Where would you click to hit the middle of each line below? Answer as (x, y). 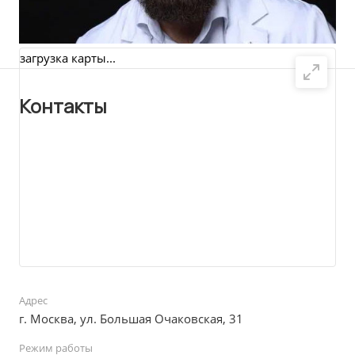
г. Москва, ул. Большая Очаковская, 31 (131, 318)
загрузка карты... (68, 57)
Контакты (63, 105)
